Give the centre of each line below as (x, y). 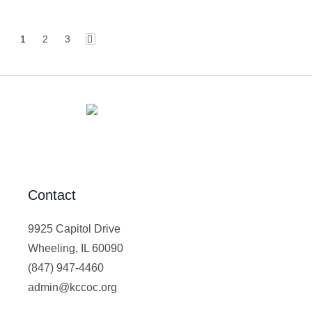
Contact (52, 195)
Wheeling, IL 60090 (76, 249)
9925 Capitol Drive (75, 229)
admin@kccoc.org (73, 288)
